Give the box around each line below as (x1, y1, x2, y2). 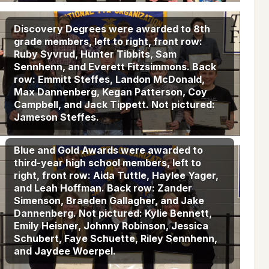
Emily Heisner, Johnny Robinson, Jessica (13, 219, 208, 232)
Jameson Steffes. (13, 110, 99, 123)
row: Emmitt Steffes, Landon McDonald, (13, 73, 205, 85)
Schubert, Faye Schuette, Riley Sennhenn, (13, 232, 217, 244)
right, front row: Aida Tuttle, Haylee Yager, (13, 169, 219, 181)
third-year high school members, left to (13, 156, 201, 169)
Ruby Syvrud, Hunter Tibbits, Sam (13, 47, 177, 60)
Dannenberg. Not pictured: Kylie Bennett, (13, 207, 212, 219)
